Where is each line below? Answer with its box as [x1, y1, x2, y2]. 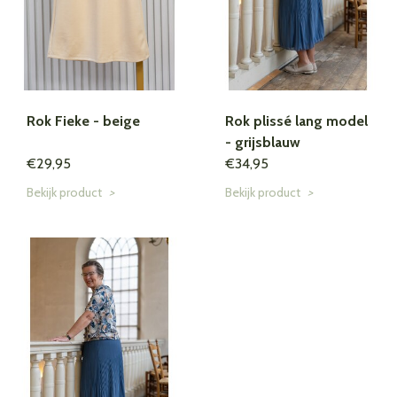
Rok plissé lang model [225, 113, 368, 130]
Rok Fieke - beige [27, 113, 140, 130]
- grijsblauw [225, 134, 300, 152]
